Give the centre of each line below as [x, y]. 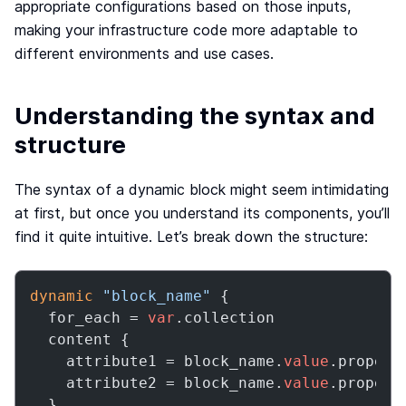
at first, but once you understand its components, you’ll [202, 213]
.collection [225, 318]
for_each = [89, 318]
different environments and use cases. [144, 53]
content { [80, 339]
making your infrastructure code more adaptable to [186, 30]
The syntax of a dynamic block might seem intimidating [202, 189]
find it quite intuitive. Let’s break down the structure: [191, 237]
